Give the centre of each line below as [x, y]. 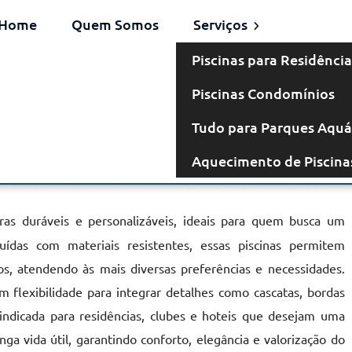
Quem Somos [115, 24]
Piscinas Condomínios [263, 93]
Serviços [222, 24]
